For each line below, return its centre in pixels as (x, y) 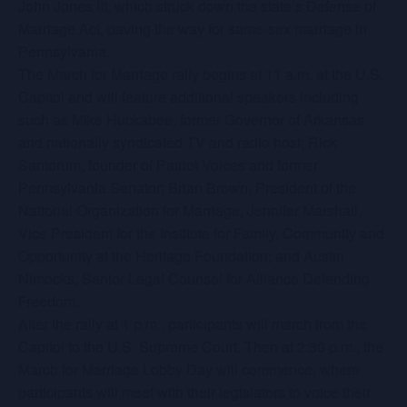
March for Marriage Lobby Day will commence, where (189, 369)
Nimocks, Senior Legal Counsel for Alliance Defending (194, 278)
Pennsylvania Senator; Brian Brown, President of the (187, 188)
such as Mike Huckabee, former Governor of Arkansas (191, 119)
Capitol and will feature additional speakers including (189, 97)
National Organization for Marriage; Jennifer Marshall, (190, 210)
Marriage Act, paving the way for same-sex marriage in (193, 29)
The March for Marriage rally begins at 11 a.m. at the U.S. (201, 74)
